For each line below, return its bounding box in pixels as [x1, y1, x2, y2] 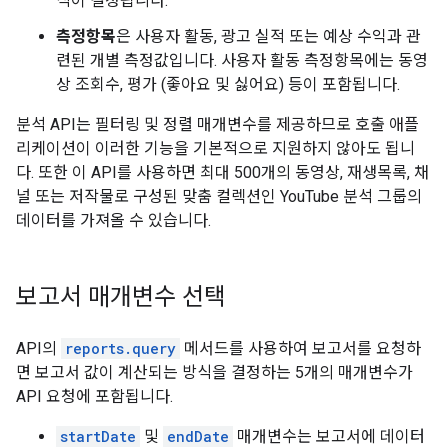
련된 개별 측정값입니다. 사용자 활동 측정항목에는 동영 [56, 51, 428, 70]
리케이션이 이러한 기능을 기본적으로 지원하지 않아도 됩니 [16, 139, 415, 158]
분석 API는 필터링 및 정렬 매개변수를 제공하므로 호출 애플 [16, 115, 419, 134]
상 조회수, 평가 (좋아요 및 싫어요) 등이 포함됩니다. [56, 75, 400, 94]
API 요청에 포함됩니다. [16, 387, 173, 406]
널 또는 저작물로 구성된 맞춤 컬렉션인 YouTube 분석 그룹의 [16, 187, 422, 206]
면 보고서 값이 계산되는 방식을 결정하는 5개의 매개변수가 [16, 363, 413, 382]
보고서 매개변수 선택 [16, 282, 226, 312]
